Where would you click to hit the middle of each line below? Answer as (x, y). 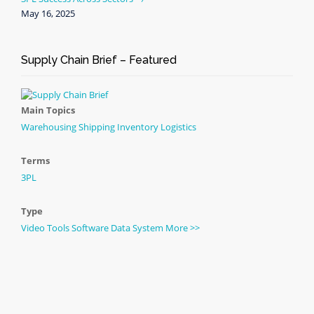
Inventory (138, 127)
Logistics (178, 127)
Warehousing (49, 127)
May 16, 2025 (48, 13)
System (148, 228)
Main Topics (48, 110)
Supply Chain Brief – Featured (99, 60)
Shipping (97, 127)
